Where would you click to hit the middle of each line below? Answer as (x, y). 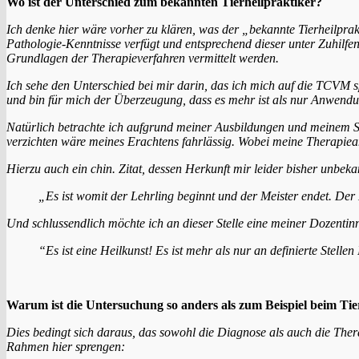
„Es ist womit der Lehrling (108, 196)
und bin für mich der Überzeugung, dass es (117, 99)
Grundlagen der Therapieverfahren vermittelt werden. (143, 58)
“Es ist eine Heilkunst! (97, 250)
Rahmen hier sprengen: (66, 346)
